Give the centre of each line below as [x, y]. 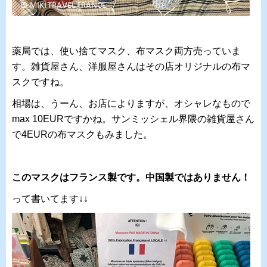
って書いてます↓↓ [50, 199]
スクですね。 [41, 82]
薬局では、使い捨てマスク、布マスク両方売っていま [126, 51]
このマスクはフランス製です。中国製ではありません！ [131, 177]
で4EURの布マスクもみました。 [82, 134]
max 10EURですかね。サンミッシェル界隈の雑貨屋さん [133, 119]
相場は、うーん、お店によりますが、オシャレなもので [131, 103]
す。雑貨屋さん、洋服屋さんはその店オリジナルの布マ [131, 66]
